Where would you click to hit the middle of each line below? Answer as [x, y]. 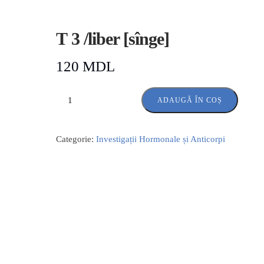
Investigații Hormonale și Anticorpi [160, 139]
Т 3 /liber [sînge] [112, 39]
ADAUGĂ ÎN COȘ [189, 100]
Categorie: [76, 139]
